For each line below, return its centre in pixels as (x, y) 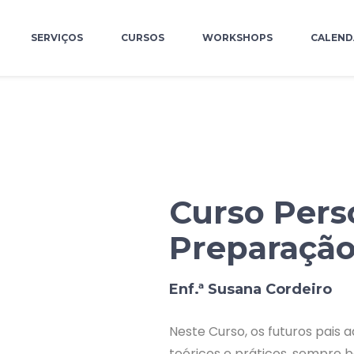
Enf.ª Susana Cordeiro (250, 289)
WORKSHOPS (237, 38)
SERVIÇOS (57, 38)
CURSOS (143, 38)
